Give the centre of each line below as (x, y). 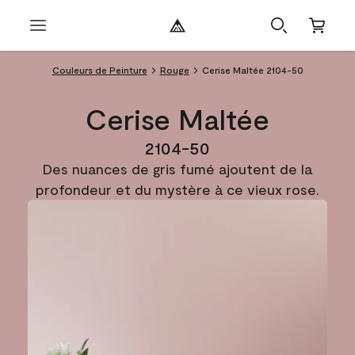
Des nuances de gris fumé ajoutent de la (177, 169)
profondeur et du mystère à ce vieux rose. (177, 189)
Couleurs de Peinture (99, 70)
